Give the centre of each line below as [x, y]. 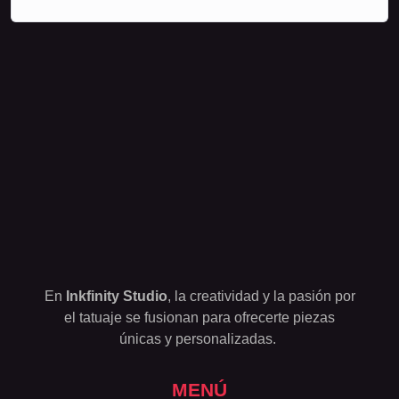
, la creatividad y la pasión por [261, 297]
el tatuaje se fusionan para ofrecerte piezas [199, 318]
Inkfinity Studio [116, 297]
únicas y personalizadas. [199, 339]
